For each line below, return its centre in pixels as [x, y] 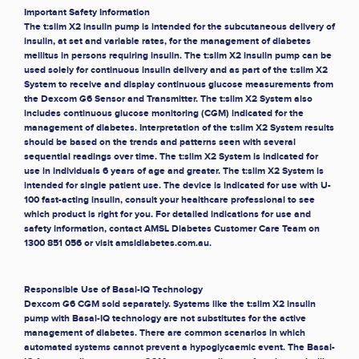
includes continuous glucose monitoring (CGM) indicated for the [164, 114]
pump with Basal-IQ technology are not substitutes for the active [165, 319]
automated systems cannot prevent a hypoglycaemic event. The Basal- [179, 348]
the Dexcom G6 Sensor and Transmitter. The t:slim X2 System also [168, 99]
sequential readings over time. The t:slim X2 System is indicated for [171, 157]
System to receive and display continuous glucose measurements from [179, 85]
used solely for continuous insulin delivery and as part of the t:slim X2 [176, 71]
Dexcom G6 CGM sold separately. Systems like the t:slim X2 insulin [170, 305]
